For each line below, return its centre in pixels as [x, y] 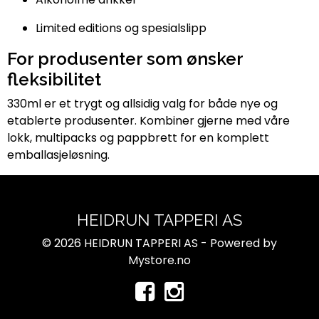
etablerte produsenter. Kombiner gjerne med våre [148, 120]
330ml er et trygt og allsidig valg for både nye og [142, 103]
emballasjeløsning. [58, 155]
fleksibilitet [54, 79]
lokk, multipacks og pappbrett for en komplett [138, 137]
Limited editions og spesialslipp [121, 28]
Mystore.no [159, 260]
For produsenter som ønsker [125, 58]
